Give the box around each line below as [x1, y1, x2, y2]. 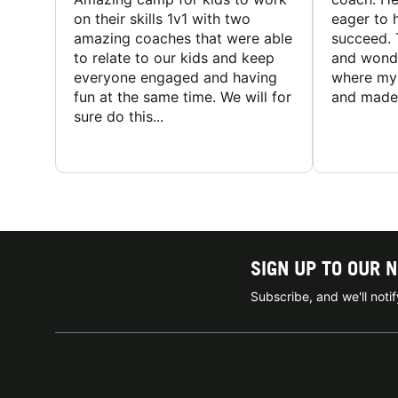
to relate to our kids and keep [74, 49, 275, 68]
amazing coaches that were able [74, 29, 292, 48]
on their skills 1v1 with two [74, 10, 251, 28]
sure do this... [74, 107, 163, 126]
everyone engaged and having [74, 68, 277, 87]
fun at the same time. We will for [74, 88, 291, 107]
